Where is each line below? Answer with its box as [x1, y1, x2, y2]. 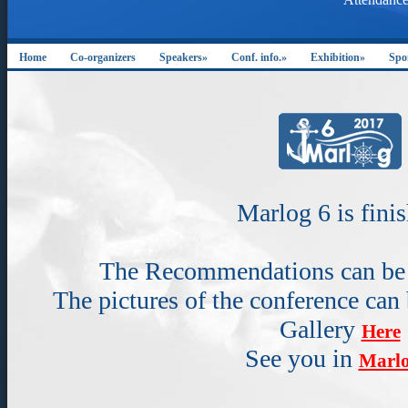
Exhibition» [311, 51, 365, 64]
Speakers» [159, 51, 208, 64]
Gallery [279, 315, 362, 343]
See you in [244, 344, 359, 372]
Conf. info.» [231, 51, 287, 64]
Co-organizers [70, 51, 136, 64]
